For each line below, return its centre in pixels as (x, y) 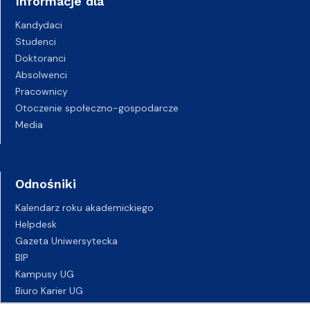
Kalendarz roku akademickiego (84, 208)
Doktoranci (40, 58)
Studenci (36, 42)
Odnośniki (46, 184)
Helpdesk (36, 224)
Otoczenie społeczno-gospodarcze (97, 108)
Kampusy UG (45, 274)
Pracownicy (42, 91)
